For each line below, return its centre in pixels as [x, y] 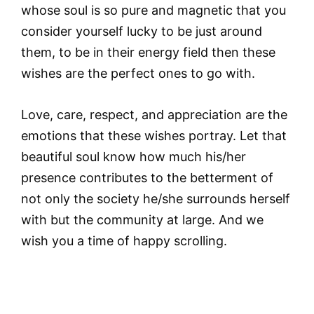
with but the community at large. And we [142, 219]
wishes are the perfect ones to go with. [138, 73]
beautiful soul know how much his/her [134, 156]
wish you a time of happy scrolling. [124, 240]
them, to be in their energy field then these [148, 52]
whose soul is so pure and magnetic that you [153, 10]
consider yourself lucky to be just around [142, 31]
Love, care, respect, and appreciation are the [154, 114]
